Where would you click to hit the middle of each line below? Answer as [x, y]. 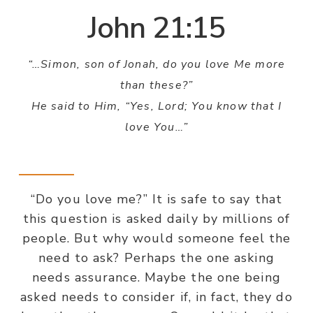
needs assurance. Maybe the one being [156, 277]
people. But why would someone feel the [156, 238]
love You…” [156, 127]
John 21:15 [156, 28]
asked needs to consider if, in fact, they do [156, 297]
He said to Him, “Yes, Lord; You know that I [156, 106]
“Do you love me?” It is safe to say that [156, 199]
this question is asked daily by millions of [156, 219]
